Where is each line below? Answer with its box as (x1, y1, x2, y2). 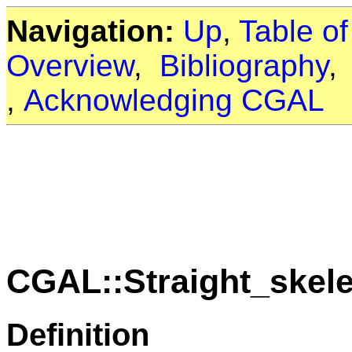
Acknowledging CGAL (24, 83, 324, 117)
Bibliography (159, 49, 328, 82)
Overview (6, 49, 134, 82)
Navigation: (6, 14, 174, 48)
